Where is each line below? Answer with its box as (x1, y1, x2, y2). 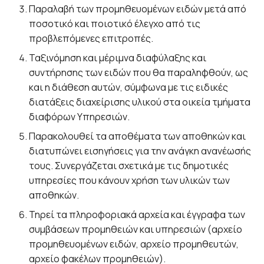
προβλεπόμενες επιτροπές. (29, 31, 154, 45)
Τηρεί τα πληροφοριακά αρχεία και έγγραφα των (29, 207, 246, 221)
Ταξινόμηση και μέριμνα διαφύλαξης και (29, 51, 207, 64)
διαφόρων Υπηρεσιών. (29, 110, 130, 123)
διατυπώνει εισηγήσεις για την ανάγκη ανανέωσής (29, 144, 252, 157)
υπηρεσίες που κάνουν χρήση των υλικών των (29, 173, 230, 187)
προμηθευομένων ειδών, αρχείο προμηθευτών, (29, 237, 239, 250)
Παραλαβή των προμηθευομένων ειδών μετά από (29, 2, 247, 15)
